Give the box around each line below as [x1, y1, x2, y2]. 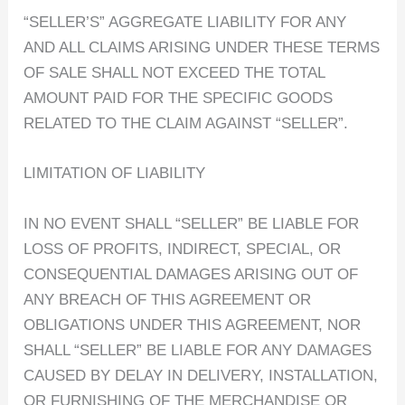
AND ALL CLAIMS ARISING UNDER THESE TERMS [24, 39, 381, 57]
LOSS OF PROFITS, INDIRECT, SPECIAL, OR [24, 240, 342, 258]
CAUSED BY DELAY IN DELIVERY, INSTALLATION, [24, 366, 379, 384]
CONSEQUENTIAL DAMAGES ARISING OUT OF [24, 265, 359, 283]
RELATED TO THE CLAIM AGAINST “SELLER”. [24, 115, 349, 133]
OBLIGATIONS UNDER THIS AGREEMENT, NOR [24, 316, 362, 334]
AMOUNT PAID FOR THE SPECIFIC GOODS [24, 89, 334, 108]
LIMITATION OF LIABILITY [24, 165, 206, 183]
